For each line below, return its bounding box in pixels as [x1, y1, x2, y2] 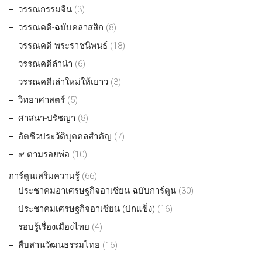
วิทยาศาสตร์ [18, 95, 65, 106]
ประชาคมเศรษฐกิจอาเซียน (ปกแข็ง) [18, 204, 155, 215]
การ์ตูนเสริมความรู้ [9, 171, 80, 182]
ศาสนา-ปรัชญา [18, 113, 75, 124]
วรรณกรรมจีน [18, 4, 72, 15]
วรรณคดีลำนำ [18, 58, 73, 70]
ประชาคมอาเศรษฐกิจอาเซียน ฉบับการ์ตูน [18, 185, 176, 196]
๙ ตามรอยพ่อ [18, 149, 70, 160]
